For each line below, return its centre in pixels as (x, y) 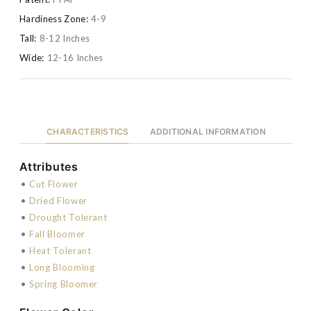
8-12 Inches (65, 38)
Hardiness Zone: (54, 19)
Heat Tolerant (60, 250)
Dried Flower (58, 200)
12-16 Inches (75, 57)
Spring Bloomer (64, 284)
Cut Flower (54, 184)
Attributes (49, 166)
